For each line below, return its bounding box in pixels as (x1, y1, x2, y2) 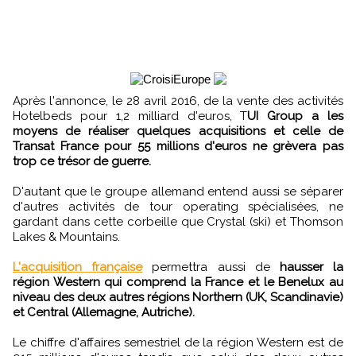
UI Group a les (247, 109, 343, 124)
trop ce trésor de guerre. (13, 154, 151, 169)
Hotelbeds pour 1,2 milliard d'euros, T (13, 109, 248, 124)
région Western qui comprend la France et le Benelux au (13, 275, 343, 290)
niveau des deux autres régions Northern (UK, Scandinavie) (13, 290, 343, 305)
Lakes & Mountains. (13, 230, 120, 245)
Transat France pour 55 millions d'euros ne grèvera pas (13, 139, 343, 154)
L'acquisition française (13, 260, 143, 275)
